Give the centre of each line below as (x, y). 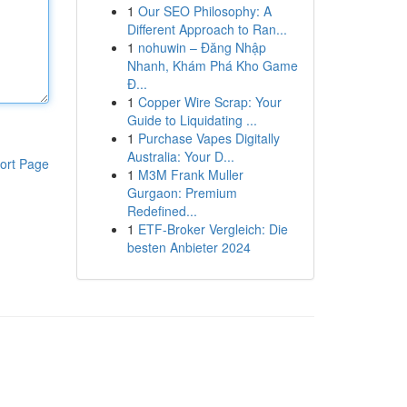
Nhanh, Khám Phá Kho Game (212, 65)
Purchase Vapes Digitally (208, 138)
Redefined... (162, 211)
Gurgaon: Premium (182, 193)
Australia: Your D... (180, 156)
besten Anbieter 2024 (189, 247)
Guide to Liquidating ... (192, 120)
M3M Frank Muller (190, 174)
